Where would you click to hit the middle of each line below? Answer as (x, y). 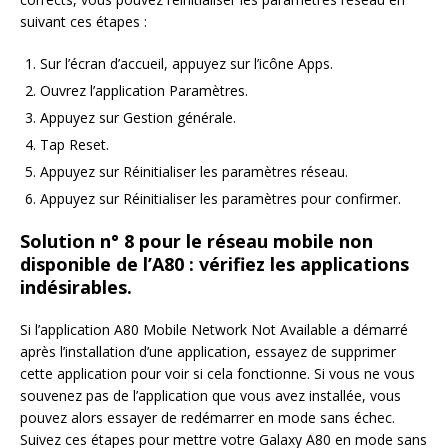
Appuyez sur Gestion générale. (138, 118)
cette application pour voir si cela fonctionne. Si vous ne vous (217, 374)
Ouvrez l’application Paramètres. (144, 91)
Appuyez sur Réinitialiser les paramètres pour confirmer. (220, 199)
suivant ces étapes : (83, 22)
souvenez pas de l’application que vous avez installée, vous (210, 396)
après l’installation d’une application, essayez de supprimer (208, 352)
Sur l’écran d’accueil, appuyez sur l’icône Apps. (186, 64)
